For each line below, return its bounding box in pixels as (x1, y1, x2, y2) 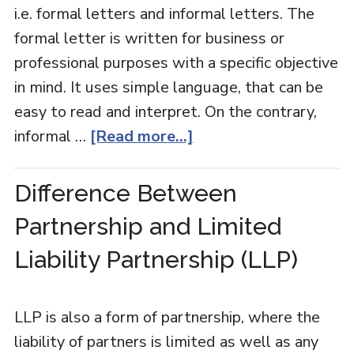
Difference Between (13, 179, 237, 207)
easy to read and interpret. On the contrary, (13, 101, 317, 122)
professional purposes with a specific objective (13, 52, 338, 73)
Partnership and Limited (13, 213, 281, 240)
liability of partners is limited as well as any (13, 331, 318, 352)
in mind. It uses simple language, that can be (13, 77, 323, 98)
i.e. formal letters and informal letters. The (13, 3, 314, 24)
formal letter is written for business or (13, 28, 284, 49)
